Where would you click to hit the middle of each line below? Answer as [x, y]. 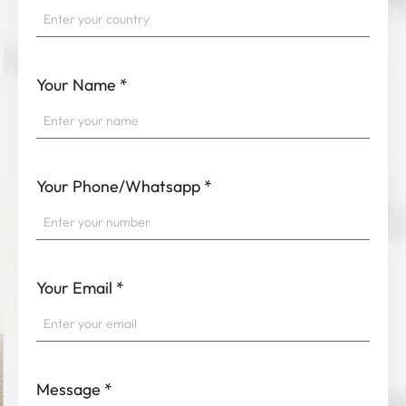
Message [68, 390]
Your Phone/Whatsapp [118, 187]
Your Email [74, 288]
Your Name [76, 85]
